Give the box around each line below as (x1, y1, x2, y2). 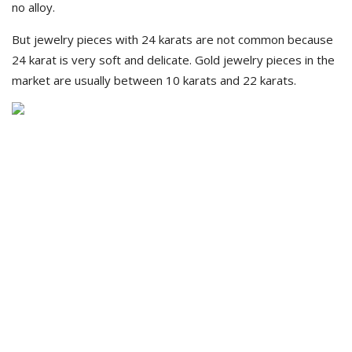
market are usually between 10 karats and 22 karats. (12, 72, 296, 88)
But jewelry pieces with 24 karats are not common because (12, 31, 333, 47)
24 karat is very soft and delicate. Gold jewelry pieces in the (12, 52, 335, 68)
